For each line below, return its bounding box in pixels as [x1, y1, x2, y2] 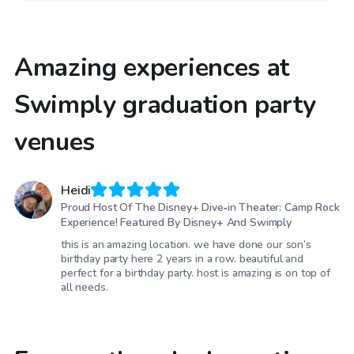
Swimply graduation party [14, 87, 316, 122]
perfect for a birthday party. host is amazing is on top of [61, 265, 330, 281]
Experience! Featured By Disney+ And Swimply [61, 215, 292, 231]
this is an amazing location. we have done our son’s [61, 237, 311, 253]
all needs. [61, 280, 108, 296]
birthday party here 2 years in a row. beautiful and [61, 251, 303, 267]
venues [14, 124, 96, 159]
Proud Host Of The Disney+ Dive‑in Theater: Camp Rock [61, 200, 340, 216]
